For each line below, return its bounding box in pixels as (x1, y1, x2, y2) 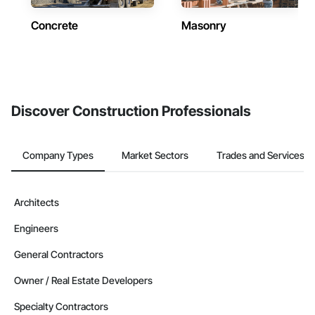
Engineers (14, 222, 58, 234)
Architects (14, 196, 59, 208)
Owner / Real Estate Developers (14, 274, 153, 286)
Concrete (31, 18, 78, 32)
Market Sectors (122, 148, 188, 161)
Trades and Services (217, 148, 304, 161)
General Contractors (14, 248, 103, 260)
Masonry (181, 18, 226, 32)
